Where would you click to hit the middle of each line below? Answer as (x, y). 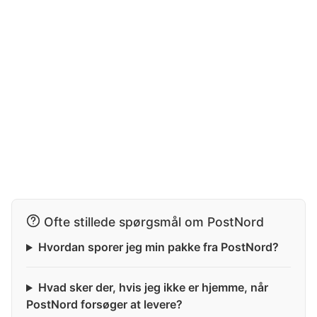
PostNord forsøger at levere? (104, 305)
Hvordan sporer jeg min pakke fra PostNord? (158, 247)
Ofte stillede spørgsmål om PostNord (154, 222)
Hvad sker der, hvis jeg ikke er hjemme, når (153, 288)
